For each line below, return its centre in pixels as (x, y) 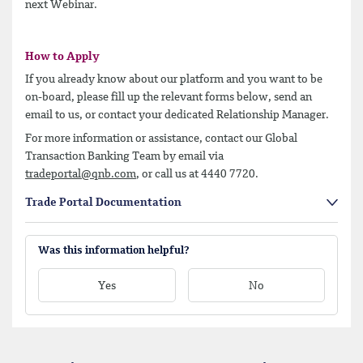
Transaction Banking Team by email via (124, 157)
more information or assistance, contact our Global (171, 139)
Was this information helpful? (114, 251)
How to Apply (62, 56)
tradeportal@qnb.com (81, 175)
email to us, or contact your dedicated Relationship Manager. (177, 115)
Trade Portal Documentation (103, 203)
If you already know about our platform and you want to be (174, 79)
